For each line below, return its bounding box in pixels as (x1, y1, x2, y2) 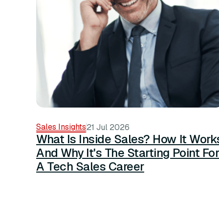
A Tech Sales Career (36, 159, 144, 175)
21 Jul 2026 (87, 122, 130, 133)
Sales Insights (36, 122, 86, 132)
